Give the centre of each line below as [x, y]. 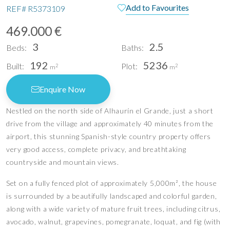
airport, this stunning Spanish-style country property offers [109, 137]
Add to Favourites [157, 8]
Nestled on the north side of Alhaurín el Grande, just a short [110, 111]
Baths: [132, 48]
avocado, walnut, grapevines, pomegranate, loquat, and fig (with [114, 222]
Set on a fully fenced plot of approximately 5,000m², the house [112, 183]
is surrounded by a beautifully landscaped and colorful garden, [112, 196]
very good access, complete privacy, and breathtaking [96, 149]
